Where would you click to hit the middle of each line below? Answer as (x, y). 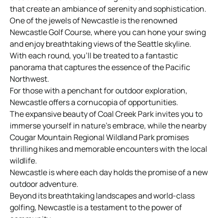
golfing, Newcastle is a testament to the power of (96, 207)
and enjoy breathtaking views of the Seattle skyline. (100, 44)
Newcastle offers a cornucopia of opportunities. (94, 102)
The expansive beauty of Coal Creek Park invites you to (106, 114)
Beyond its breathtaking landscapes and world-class (102, 195)
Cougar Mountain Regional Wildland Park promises (99, 137)
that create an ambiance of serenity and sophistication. (108, 9)
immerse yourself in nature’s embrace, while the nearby (108, 125)
